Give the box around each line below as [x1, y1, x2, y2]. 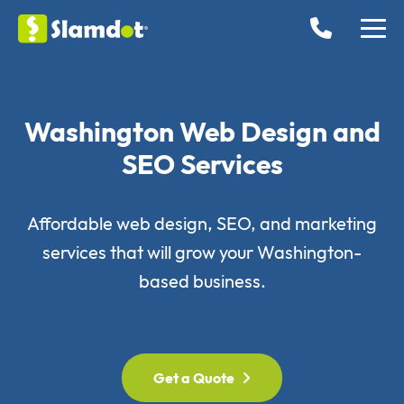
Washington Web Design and [23, 115, 381, 149]
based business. [138, 270, 266, 292]
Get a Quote [153, 369, 234, 387]
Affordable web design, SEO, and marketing [27, 212, 377, 234]
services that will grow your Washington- [42, 241, 362, 263]
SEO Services [121, 147, 283, 181]
